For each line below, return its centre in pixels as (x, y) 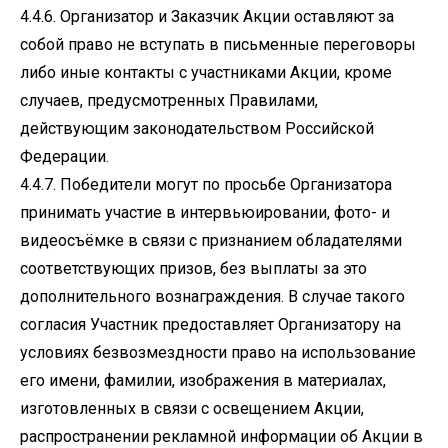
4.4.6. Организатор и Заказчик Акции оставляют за (207, 16)
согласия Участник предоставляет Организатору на (210, 324)
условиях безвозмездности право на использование (218, 352)
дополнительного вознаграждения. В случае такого (212, 296)
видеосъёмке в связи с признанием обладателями (211, 240)
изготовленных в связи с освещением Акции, (192, 408)
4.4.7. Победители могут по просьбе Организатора (206, 184)
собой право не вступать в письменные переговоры (218, 44)
